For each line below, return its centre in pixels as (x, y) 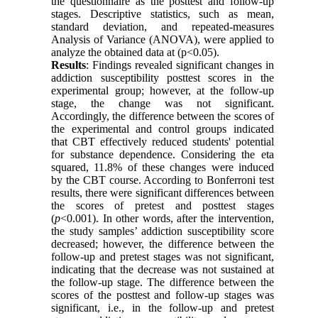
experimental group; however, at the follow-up (163, 91)
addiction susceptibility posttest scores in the (163, 78)
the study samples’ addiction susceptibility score (163, 231)
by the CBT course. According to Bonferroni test (163, 180)
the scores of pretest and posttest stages (163, 206)
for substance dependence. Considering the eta (163, 155)
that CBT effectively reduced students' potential (163, 142)
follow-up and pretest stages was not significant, (163, 257)
